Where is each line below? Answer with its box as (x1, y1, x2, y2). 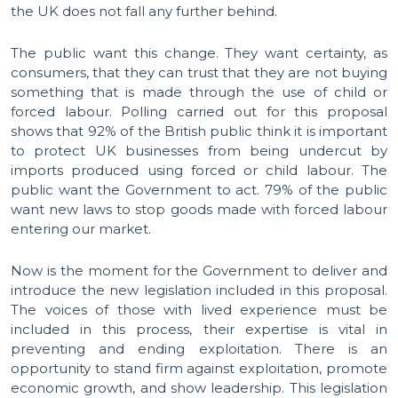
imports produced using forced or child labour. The (11, 162, 387, 179)
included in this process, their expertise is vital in (11, 321, 387, 338)
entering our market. (11, 220, 151, 237)
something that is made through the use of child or (11, 84, 387, 100)
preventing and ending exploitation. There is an (11, 340, 387, 357)
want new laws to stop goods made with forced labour (11, 201, 387, 218)
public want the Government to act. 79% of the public (11, 181, 387, 198)
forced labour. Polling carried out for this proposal (11, 103, 387, 120)
